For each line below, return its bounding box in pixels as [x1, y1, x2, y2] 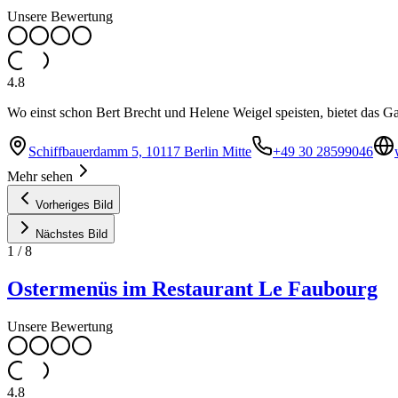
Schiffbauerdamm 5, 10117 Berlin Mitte [28, 143, 251, 159]
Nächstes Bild [36, 227, 107, 241]
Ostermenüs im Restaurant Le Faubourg [7, 276, 378, 300]
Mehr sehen [7, 168, 73, 184]
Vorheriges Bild [36, 197, 113, 211]
